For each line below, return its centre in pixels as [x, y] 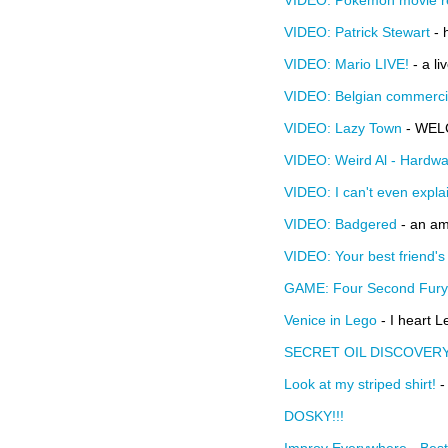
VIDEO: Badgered [340, 224]
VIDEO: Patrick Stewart [357, 32]
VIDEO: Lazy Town [343, 128]
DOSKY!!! [314, 416]
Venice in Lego [330, 320]
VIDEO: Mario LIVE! [346, 64]
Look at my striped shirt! [360, 384]
